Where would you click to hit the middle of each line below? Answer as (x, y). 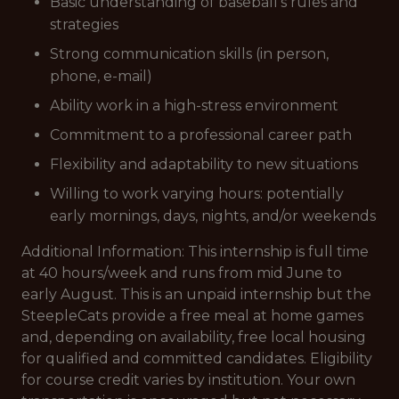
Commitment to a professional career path (201, 135)
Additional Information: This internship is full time (195, 252)
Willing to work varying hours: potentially (197, 194)
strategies (84, 24)
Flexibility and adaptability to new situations (204, 164)
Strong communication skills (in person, (189, 54)
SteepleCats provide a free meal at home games (192, 316)
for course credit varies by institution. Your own (188, 380)
